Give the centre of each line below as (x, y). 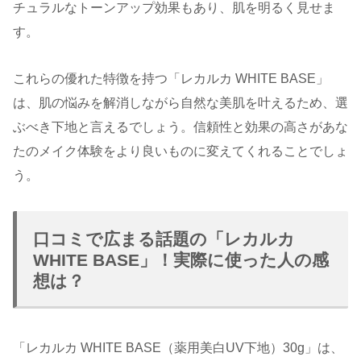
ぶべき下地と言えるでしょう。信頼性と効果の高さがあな (180, 127)
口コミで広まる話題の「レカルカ (164, 239)
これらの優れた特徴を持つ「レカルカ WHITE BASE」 (171, 79)
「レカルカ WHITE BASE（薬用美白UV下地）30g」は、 (178, 348)
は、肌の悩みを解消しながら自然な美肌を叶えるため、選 (180, 103)
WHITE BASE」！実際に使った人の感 (181, 260)
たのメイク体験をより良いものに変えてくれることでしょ (180, 151)
